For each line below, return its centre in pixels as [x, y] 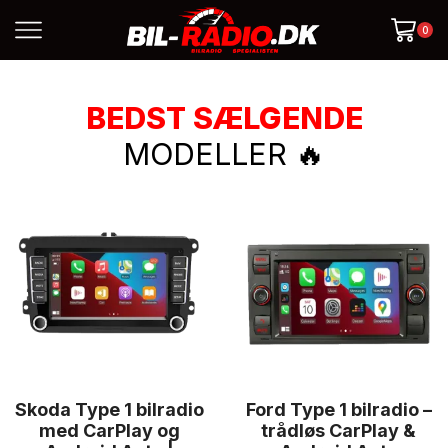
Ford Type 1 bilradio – [338, 409]
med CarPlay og [109, 430]
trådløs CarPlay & [338, 430]
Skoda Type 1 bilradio [109, 409]
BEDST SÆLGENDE [224, 118]
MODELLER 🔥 [224, 154]
